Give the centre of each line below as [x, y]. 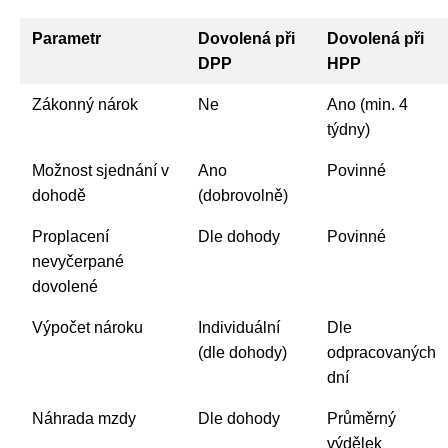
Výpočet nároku [87, 327]
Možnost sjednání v [100, 170]
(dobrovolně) [243, 195]
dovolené [65, 286]
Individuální [239, 327]
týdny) [348, 129]
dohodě [59, 195]
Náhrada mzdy [84, 418]
